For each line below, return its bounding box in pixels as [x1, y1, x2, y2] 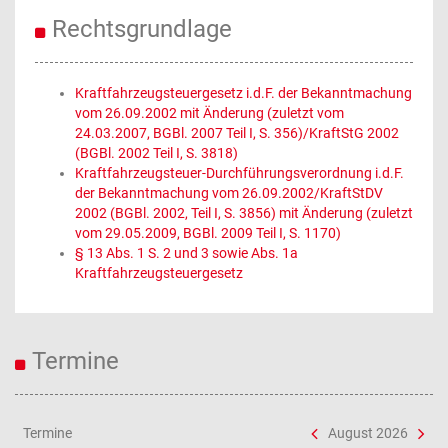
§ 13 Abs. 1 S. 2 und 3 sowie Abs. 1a [75, 245, 298, 261]
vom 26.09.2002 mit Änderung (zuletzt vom [75, 105, 344, 121]
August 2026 [328, 425, 408, 441]
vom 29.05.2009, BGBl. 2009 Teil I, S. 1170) [75, 225, 341, 241]
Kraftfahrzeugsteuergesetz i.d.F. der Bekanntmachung [75, 85, 412, 101]
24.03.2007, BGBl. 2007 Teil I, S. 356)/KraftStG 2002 [75, 125, 399, 141]
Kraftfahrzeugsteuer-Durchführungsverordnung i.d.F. [75, 165, 404, 181]
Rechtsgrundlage [52, 15, 232, 43]
